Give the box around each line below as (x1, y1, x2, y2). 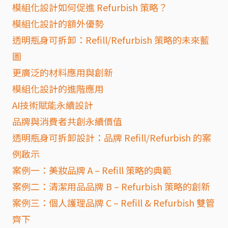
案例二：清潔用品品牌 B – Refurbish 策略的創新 (12, 180, 210, 193)
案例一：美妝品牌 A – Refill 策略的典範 (12, 163, 172, 177)
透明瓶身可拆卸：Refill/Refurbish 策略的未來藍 (12, 33, 209, 46)
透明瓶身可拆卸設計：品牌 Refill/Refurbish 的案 (12, 131, 211, 144)
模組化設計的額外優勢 (12, 17, 104, 30)
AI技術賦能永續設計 (12, 98, 93, 111)
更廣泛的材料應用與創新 (12, 66, 113, 79)
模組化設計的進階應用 (12, 82, 104, 95)
